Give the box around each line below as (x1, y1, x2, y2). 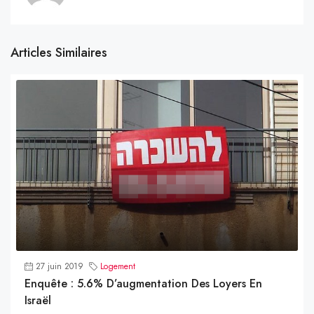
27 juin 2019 (36, 259, 83, 273)
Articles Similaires (11, 43, 107, 62)
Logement (100, 259, 135, 273)
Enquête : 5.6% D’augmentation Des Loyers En (25, 275, 262, 292)
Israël (25, 292, 51, 308)
